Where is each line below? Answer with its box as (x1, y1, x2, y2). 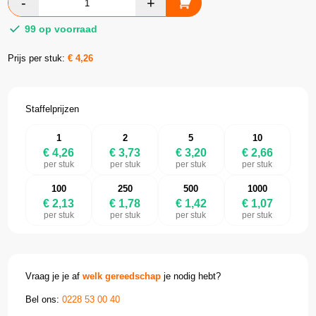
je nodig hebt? (161, 271, 221, 282)
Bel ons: (25, 293, 63, 305)
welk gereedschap (83, 271, 162, 282)
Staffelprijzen (25, 104, 80, 115)
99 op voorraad (22, 23, 98, 35)
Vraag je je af (25, 271, 83, 282)
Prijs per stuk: (8, 53, 68, 64)
